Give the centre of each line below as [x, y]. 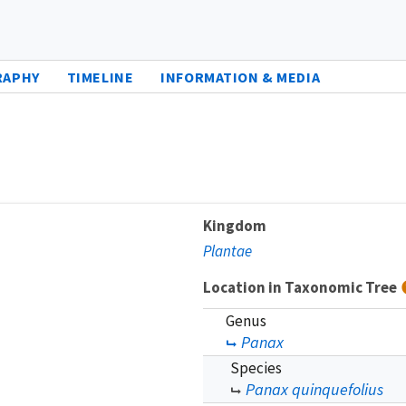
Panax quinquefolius [314, 389]
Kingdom [235, 225]
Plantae [227, 251]
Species [256, 367]
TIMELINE [100, 77]
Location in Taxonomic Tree [301, 287]
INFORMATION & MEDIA [241, 77]
